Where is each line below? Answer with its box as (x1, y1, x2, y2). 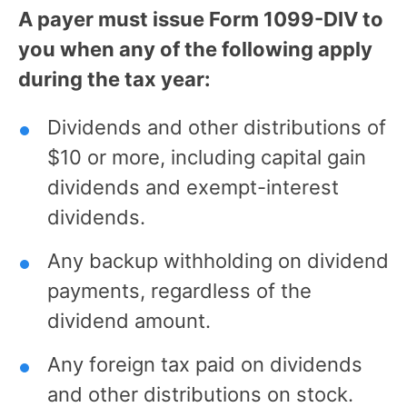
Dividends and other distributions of (47, 114, 386, 139)
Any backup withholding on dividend (47, 248, 389, 273)
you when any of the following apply (18, 36, 372, 61)
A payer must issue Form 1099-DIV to (18, 6, 383, 31)
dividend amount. (47, 308, 211, 333)
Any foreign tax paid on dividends (47, 352, 362, 376)
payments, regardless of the (47, 278, 312, 303)
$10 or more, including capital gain (47, 144, 366, 169)
